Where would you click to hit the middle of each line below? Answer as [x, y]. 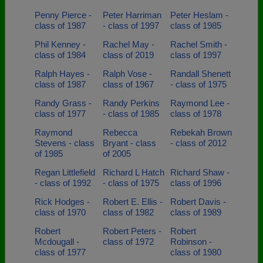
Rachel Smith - [199, 44]
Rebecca [120, 132]
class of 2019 [128, 55]
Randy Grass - [63, 103]
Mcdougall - [57, 242]
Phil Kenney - [60, 44]
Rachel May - [128, 44]
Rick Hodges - [62, 202]
